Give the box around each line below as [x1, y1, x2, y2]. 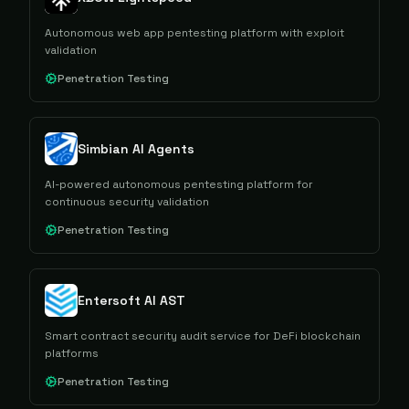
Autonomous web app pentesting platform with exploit [45, 26, 344, 40]
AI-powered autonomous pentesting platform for [45, 177, 313, 192]
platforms [45, 346, 99, 361]
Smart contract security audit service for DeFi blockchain [45, 329, 361, 343]
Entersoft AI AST [78, 292, 185, 309]
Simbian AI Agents [78, 141, 194, 157]
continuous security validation [45, 194, 209, 209]
